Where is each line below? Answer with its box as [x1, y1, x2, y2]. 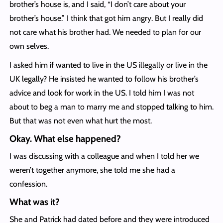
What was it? [9, 196, 60, 208]
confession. [9, 179, 47, 189]
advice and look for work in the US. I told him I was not [9, 88, 194, 98]
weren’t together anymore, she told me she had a [9, 165, 175, 175]
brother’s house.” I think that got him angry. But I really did [9, 13, 203, 23]
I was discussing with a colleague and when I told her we [9, 151, 199, 161]
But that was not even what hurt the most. [9, 116, 152, 126]
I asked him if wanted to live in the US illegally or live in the [9, 60, 208, 70]
